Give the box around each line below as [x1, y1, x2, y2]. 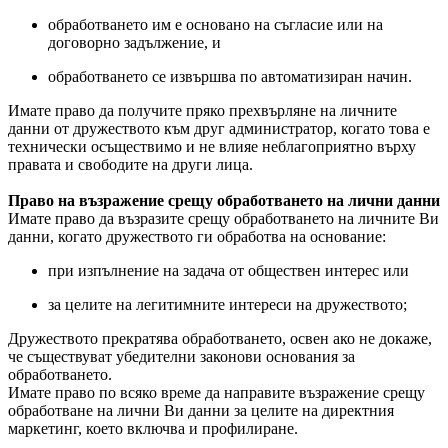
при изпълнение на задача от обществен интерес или [48, 262, 409, 279]
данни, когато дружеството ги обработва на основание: [8, 228, 386, 245]
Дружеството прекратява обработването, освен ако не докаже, [8, 330, 432, 347]
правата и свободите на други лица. [8, 156, 253, 173]
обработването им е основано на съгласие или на [48, 16, 383, 33]
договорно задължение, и [48, 34, 221, 51]
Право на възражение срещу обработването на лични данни [8, 192, 440, 209]
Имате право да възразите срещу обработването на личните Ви [8, 210, 439, 227]
